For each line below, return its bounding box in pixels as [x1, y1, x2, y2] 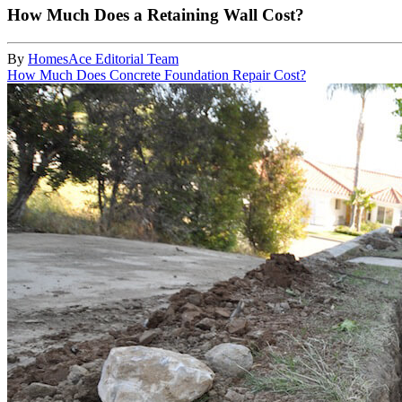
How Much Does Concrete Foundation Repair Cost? [7, 66, 306, 83]
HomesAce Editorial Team [28, 50, 179, 66]
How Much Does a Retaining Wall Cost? [7, 5, 304, 25]
